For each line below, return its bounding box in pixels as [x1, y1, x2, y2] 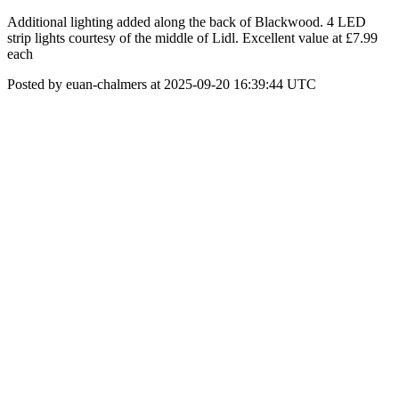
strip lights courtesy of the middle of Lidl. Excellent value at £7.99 [7, 30, 378, 45]
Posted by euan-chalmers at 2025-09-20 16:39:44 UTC [7, 77, 316, 92]
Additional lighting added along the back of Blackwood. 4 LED [7, 14, 366, 29]
